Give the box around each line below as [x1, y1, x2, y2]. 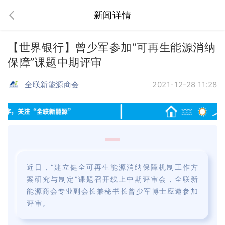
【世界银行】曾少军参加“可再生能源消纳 [8, 41, 216, 54]
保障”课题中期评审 [8, 56, 102, 69]
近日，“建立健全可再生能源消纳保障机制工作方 [27, 163, 198, 171]
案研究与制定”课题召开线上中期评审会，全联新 [27, 175, 198, 183]
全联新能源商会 [25, 80, 79, 89]
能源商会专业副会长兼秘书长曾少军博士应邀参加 [27, 187, 198, 195]
